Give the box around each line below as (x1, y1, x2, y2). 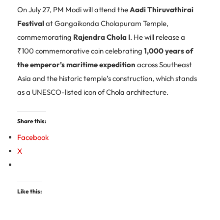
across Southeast (136, 60, 192, 70)
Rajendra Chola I (73, 32, 130, 42)
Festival (17, 19, 44, 28)
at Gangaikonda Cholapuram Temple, (44, 19, 168, 28)
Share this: (17, 117, 46, 125)
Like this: (17, 188, 42, 195)
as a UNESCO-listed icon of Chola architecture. (17, 87, 168, 97)
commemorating (17, 32, 73, 42)
